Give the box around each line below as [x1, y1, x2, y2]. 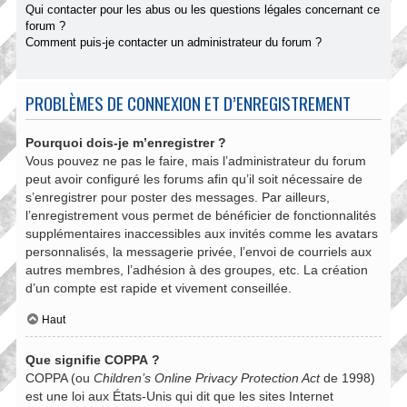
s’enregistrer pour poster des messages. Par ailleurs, [25, 189, 330, 204]
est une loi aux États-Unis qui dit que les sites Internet [25, 389, 333, 404]
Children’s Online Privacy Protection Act [94, 371, 320, 386]
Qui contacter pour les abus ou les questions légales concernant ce [25, 2, 380, 16]
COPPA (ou [25, 371, 94, 386]
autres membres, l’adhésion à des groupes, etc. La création [25, 262, 368, 277]
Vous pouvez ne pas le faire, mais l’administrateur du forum [25, 153, 366, 168]
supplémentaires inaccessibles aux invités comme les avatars [25, 225, 378, 241]
